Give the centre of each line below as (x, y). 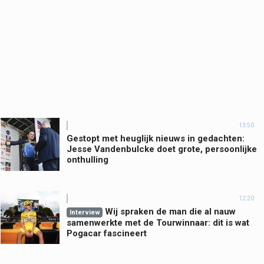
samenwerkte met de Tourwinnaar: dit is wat (158, 222)
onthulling (88, 159)
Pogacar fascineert (107, 233)
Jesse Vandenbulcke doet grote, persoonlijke (162, 149)
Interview (85, 212)
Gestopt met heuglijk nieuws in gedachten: (156, 138)
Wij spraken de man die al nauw (170, 211)
